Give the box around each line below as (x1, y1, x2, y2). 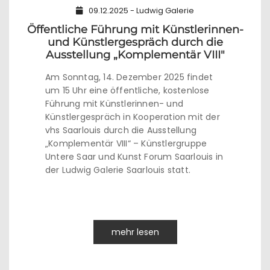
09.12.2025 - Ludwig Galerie (89, 5, 194, 16)
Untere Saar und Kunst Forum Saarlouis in (45, 151, 223, 163)
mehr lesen (111, 226, 159, 238)
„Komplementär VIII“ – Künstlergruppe (45, 137, 207, 149)
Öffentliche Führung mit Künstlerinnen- (27, 23, 243, 36)
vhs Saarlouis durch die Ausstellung (45, 124, 196, 136)
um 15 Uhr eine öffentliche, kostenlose (45, 84, 210, 96)
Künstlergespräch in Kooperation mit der (45, 111, 220, 123)
